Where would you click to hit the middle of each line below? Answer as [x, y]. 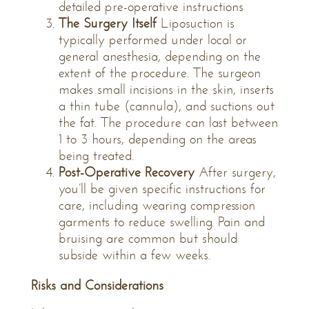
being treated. [96, 156]
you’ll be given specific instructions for [162, 189]
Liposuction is [196, 23]
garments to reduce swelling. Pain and [162, 222]
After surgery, [235, 172]
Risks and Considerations [97, 285]
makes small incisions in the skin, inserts [166, 89]
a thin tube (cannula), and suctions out [167, 106]
